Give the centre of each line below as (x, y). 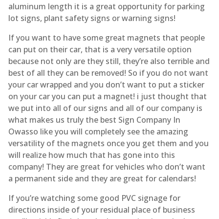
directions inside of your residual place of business (101, 209)
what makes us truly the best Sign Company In (94, 120)
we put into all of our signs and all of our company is (105, 108)
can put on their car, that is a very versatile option (100, 49)
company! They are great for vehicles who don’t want (107, 166)
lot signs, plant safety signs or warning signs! (92, 18)
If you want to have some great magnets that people (106, 37)
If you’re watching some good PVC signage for (94, 198)
